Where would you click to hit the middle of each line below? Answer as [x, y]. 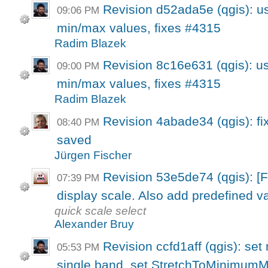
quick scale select [100, 211]
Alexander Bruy [95, 224]
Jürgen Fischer [93, 155]
